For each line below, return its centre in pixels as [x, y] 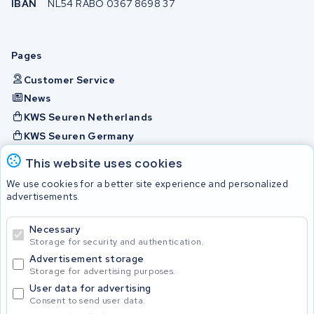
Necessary [55, 229]
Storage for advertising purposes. [103, 271]
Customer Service [69, 80]
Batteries [36, 212]
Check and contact [72, 174]
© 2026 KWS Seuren [157, 265]
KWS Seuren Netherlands [88, 117]
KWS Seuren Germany [79, 136]
